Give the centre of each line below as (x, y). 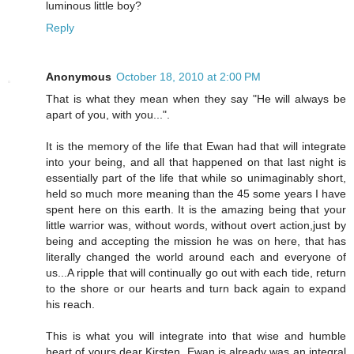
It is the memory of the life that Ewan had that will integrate (196, 147)
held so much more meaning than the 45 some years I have (196, 194)
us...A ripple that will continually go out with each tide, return (196, 273)
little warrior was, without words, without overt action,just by (196, 226)
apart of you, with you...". (108, 115)
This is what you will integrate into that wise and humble (196, 336)
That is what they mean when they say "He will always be (196, 99)
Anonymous (79, 77)
